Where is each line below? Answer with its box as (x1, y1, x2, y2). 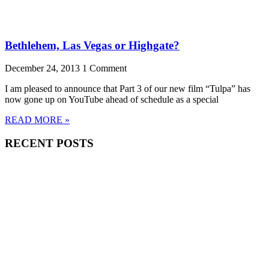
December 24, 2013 (5, 63, 82, 74)
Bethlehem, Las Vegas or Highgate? (5, 38, 180, 52)
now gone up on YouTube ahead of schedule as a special (5, 94, 219, 105)
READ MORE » (5, 115, 70, 125)
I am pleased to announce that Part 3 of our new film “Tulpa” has (5, 83, 250, 94)
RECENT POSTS (5, 137, 94, 150)
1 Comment (82, 63, 127, 74)
